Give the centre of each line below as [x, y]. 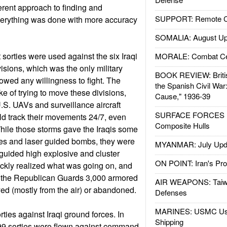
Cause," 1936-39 [182, 96]
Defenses [171, 192]
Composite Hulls [182, 125]
